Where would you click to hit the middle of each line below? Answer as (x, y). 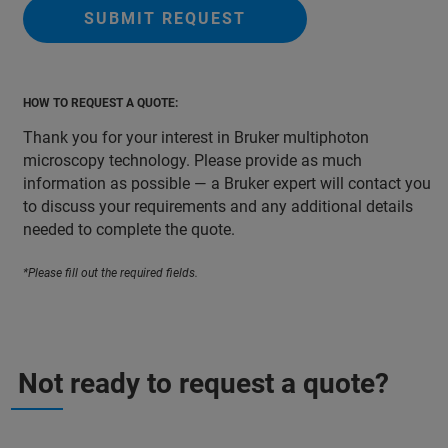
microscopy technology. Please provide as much (192, 160)
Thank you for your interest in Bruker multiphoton (196, 137)
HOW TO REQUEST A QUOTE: (100, 103)
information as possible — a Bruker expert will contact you (227, 183)
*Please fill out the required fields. (110, 273)
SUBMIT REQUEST (165, 18)
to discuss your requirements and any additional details (218, 206)
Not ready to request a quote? (203, 383)
